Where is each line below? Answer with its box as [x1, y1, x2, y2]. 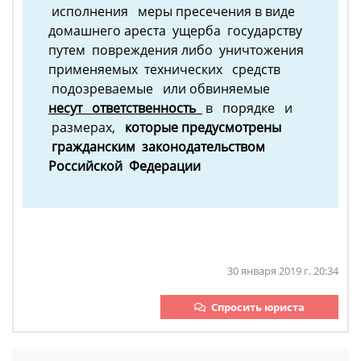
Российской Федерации [48, 157, 204, 176]
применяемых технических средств [48, 60, 284, 79]
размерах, [48, 118, 125, 137]
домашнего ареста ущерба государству [48, 22, 305, 40]
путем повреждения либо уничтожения [48, 41, 307, 60]
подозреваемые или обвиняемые [48, 80, 273, 98]
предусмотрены [181, 118, 284, 137]
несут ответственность [48, 99, 202, 118]
